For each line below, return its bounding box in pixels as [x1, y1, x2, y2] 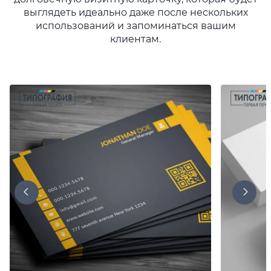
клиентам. [110, 33, 161, 45]
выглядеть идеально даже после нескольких [23, 7, 248, 18]
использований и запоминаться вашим [35, 20, 236, 31]
